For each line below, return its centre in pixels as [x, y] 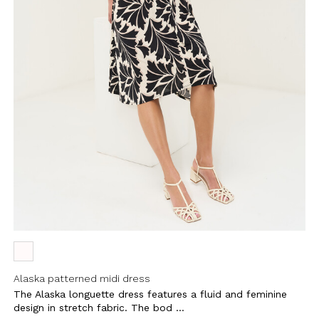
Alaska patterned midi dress [82, 278]
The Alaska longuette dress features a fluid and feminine [150, 294]
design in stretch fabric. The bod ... [99, 307]
